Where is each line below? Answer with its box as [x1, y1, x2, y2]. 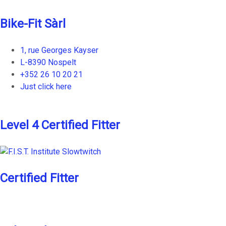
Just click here [20, 82, 72, 92]
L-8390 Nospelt [20, 58, 76, 68]
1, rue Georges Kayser [20, 45, 98, 55]
